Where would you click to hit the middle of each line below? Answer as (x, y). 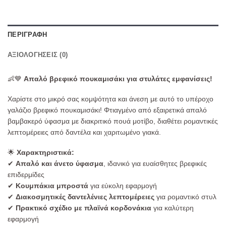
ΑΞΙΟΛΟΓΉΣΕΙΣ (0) (38, 54)
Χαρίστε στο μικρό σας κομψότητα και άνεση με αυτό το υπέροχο (110, 99)
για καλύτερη (173, 208)
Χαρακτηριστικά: (45, 152)
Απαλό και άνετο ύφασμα (60, 163)
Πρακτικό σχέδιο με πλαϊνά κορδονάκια (83, 208)
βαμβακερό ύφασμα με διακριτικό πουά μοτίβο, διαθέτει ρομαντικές (113, 121)
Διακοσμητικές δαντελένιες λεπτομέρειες (85, 196)
